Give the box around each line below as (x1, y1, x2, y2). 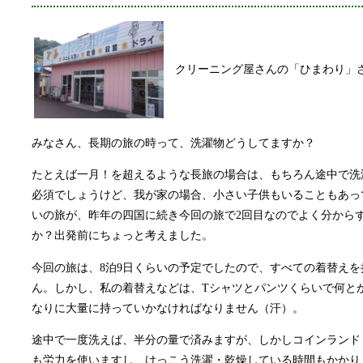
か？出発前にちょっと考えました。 (32, 228, 213, 242)
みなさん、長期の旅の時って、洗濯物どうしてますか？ (32, 135, 315, 149)
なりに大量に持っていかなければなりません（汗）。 (32, 301, 304, 314)
